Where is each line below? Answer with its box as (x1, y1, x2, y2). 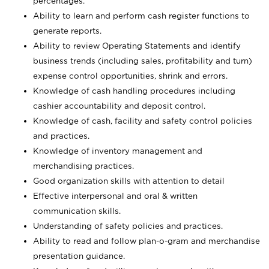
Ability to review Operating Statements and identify (33, 41, 241, 50)
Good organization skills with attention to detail (33, 177, 225, 185)
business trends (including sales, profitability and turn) (33, 56, 252, 65)
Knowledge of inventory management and (33, 147, 202, 155)
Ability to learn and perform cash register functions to (33, 11, 250, 20)
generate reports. (33, 26, 101, 35)
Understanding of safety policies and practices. (33, 222, 223, 230)
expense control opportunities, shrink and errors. (33, 71, 228, 80)
